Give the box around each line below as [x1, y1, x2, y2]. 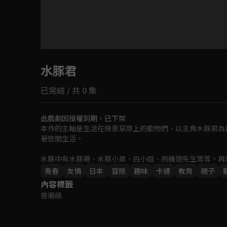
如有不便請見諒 [85, 61, 142, 73]
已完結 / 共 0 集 [41, 84, 97, 96]
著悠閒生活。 [41, 133, 83, 143]
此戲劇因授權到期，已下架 [41, 112, 126, 123]
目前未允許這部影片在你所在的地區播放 [41, 49, 186, 61]
